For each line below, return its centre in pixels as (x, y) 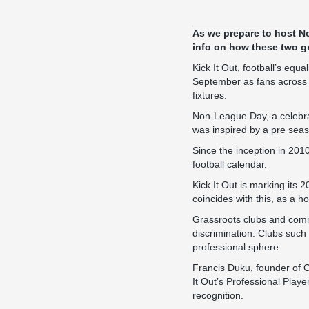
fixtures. (210, 95)
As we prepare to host (246, 33)
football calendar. (230, 164)
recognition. (218, 295)
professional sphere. (237, 247)
